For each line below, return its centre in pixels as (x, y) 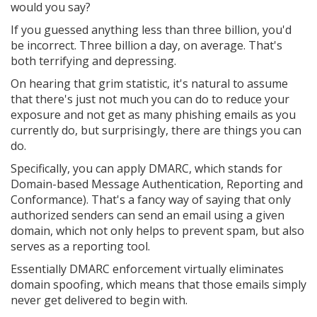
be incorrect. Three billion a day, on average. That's (146, 45)
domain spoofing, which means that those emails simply (158, 284)
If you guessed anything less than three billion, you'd (151, 30)
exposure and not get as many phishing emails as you (153, 115)
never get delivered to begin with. (99, 300)
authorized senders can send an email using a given (148, 215)
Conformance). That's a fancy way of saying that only (151, 200)
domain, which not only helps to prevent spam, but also (157, 231)
